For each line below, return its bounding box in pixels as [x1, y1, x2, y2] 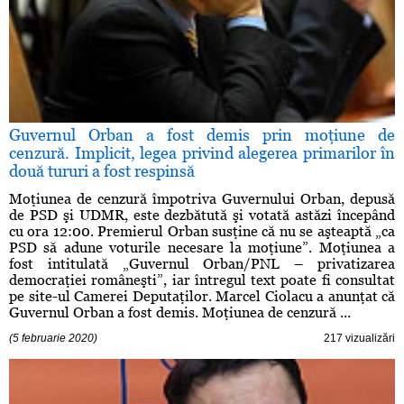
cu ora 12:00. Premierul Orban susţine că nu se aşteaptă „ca [9, 223, 395, 241]
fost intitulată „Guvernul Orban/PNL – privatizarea [9, 255, 395, 273]
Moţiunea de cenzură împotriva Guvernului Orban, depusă [9, 190, 395, 208]
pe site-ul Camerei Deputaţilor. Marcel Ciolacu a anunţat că [9, 288, 395, 306]
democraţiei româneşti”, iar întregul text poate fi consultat [9, 271, 395, 289]
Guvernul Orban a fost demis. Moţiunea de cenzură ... [9, 304, 351, 322]
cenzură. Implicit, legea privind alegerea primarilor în [9, 143, 395, 163]
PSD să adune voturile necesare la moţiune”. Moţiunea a [9, 239, 395, 257]
